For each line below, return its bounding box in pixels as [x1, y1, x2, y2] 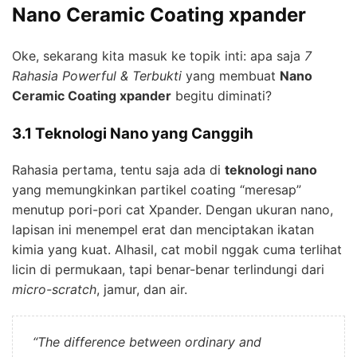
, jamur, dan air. [96, 280, 187, 297]
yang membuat [182, 68, 280, 84]
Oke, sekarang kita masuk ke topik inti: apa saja [12, 48, 304, 65]
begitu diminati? [171, 88, 272, 104]
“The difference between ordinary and [33, 333, 261, 350]
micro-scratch [12, 280, 96, 297]
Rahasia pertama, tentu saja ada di [12, 161, 225, 178]
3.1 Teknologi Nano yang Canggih [12, 124, 253, 143]
